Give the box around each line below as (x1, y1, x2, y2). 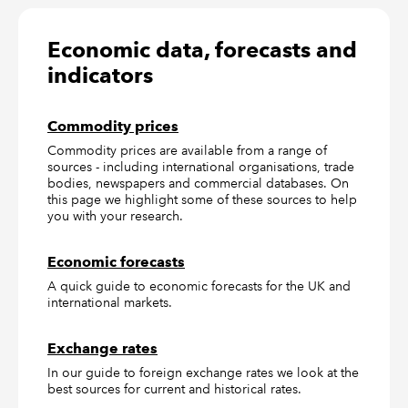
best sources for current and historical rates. (47, 381, 301, 397)
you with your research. (47, 208, 183, 224)
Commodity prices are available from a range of (47, 142, 327, 158)
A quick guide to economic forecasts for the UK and (47, 278, 351, 294)
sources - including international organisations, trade (47, 158, 354, 175)
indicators (47, 62, 153, 88)
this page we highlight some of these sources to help (47, 191, 357, 208)
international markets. (47, 294, 172, 311)
